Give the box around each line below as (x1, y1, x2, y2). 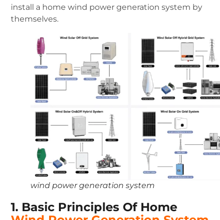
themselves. (11, 14, 59, 24)
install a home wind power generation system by (11, 2, 203, 12)
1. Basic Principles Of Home (11, 200, 178, 215)
